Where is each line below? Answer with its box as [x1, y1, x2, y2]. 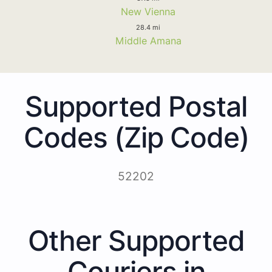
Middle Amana [115, 34, 182, 47]
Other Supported [27, 223, 245, 257]
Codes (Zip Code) [23, 120, 249, 154]
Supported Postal [25, 89, 247, 123]
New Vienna [121, 5, 175, 18]
